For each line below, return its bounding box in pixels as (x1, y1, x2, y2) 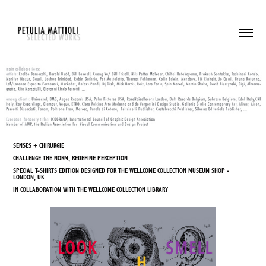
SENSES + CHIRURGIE (13, 141, 65, 150)
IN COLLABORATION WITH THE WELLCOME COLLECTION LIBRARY (13, 185, 169, 194)
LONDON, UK (13, 173, 45, 181)
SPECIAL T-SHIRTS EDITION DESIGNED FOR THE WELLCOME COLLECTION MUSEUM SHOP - (13, 166, 230, 175)
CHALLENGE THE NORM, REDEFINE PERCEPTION (13, 154, 128, 162)
